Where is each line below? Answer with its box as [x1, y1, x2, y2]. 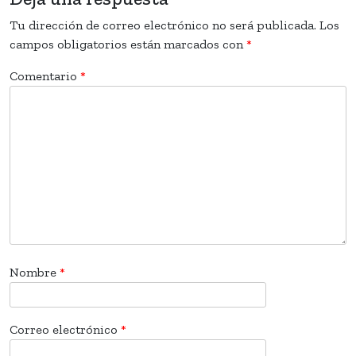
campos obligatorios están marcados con [10, 36, 246, 52]
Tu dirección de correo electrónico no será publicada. [10, 17, 316, 33]
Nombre [10, 264, 60, 280]
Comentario [10, 68, 80, 83]
